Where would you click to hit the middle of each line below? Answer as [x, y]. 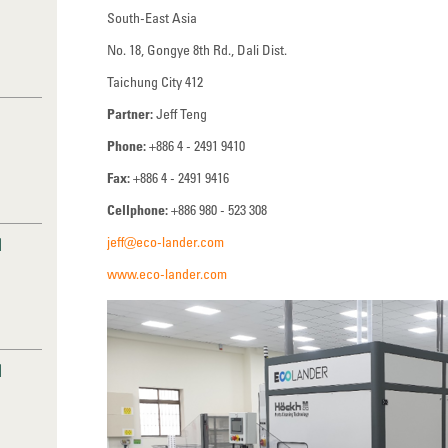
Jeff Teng [180, 113]
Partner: [130, 113]
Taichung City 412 [155, 81]
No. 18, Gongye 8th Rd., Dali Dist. [197, 49]
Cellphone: [138, 209]
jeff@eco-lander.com [166, 241]
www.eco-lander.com [167, 273]
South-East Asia [152, 17]
